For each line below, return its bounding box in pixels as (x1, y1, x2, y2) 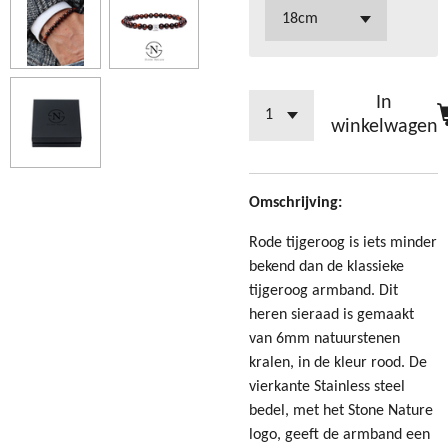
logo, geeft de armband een (249, 427, 430, 443)
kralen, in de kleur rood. (249, 355, 409, 371)
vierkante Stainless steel (249, 379, 405, 395)
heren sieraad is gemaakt (249, 307, 414, 323)
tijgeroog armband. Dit (249, 283, 398, 299)
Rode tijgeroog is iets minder (249, 235, 437, 251)
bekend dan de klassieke (249, 259, 404, 275)
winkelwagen (330, 117, 438, 138)
